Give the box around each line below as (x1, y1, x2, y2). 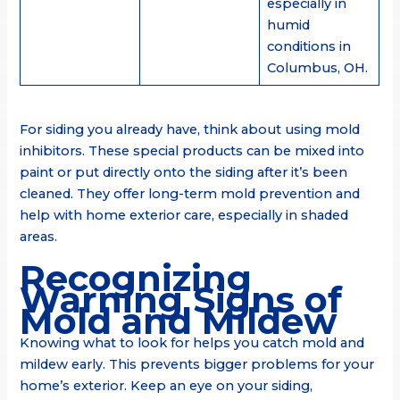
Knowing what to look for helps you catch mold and (20, 334, 365, 351)
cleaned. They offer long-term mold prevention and (20, 185, 361, 202)
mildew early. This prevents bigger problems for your (20, 355, 375, 372)
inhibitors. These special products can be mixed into (20, 142, 365, 159)
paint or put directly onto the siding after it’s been (20, 163, 348, 180)
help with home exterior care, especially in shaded (20, 206, 349, 223)
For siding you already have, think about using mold (20, 121, 361, 137)
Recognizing (20, 255, 253, 300)
